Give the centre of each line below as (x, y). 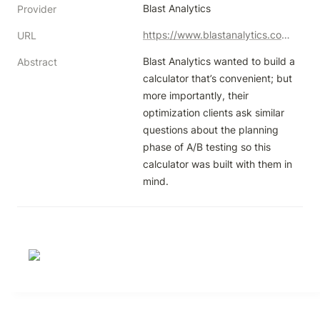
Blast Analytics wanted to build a (219, 61)
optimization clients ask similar (214, 112)
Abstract (37, 62)
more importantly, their (196, 95)
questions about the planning (211, 130)
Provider (37, 9)
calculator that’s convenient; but (217, 78)
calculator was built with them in (217, 164)
